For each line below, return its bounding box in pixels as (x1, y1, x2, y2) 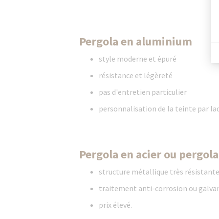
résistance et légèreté (99, 70, 173, 80)
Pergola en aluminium (79, 34, 192, 49)
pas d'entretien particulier (99, 87, 187, 97)
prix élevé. (99, 200, 132, 210)
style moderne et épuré (99, 54, 176, 64)
